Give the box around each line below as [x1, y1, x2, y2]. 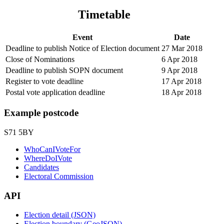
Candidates [24, 163, 59, 171]
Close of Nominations [5, 54, 74, 63]
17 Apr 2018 [161, 76, 201, 85]
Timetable [77, 7, 130, 21]
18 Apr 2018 [161, 87, 201, 96]
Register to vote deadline [5, 76, 83, 85]
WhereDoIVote [24, 154, 72, 162]
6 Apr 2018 [161, 54, 197, 63]
